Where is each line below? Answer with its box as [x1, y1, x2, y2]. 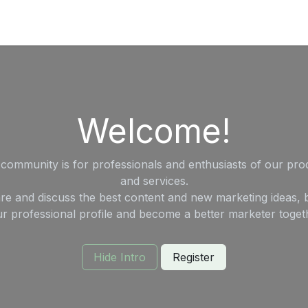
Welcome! [77, 111, 231, 151]
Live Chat [173, 16, 221, 30]
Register [173, 250, 214, 264]
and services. [120, 174, 188, 188]
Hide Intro [93, 250, 146, 264]
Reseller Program [71, 16, 162, 30]
